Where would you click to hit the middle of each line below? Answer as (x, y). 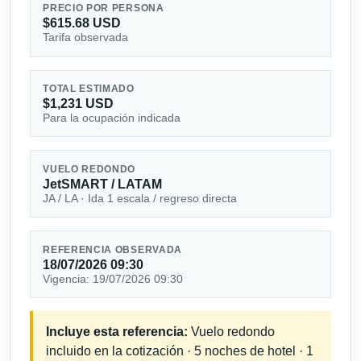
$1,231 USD (79, 103)
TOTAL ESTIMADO (89, 88)
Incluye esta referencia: (117, 332)
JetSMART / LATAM (103, 184)
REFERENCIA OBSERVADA (113, 249)
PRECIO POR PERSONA (104, 8)
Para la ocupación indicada (112, 117)
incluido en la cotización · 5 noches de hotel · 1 (180, 351)
